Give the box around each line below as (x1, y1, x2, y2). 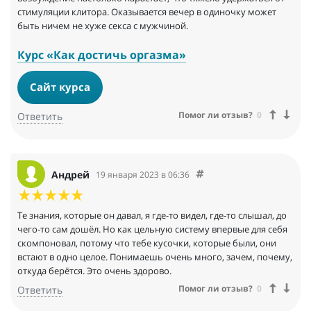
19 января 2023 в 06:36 (96, 168, 190, 180)
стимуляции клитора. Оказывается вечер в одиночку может (17, 6, 276, 19)
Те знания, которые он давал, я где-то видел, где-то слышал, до (17, 209, 287, 222)
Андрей (51, 167, 90, 181)
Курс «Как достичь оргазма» (17, 47, 186, 63)
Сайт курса (30, 79, 91, 94)
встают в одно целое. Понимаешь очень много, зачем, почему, (17, 251, 292, 264)
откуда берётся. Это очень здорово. (17, 264, 171, 278)
